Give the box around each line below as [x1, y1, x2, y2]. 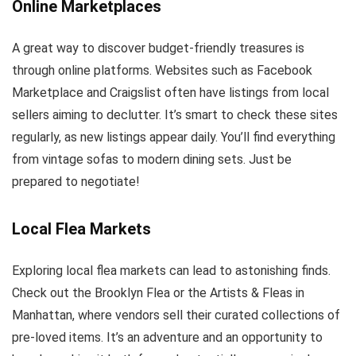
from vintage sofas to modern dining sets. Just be [12, 151, 292, 167]
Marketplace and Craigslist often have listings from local [12, 84, 329, 100]
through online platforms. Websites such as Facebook [12, 62, 312, 78]
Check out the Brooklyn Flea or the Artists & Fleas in [12, 284, 304, 300]
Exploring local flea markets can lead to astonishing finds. [12, 262, 331, 278]
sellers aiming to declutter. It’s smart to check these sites [12, 106, 338, 122]
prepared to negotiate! [12, 173, 140, 189]
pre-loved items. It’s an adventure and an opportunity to [12, 329, 323, 345]
